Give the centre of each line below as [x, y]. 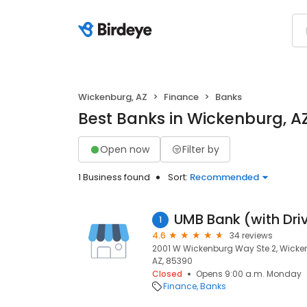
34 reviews [251, 235]
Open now [125, 149]
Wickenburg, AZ [113, 97]
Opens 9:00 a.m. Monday [249, 274]
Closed [167, 274]
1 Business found [114, 177]
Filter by [201, 149]
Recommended [224, 177]
